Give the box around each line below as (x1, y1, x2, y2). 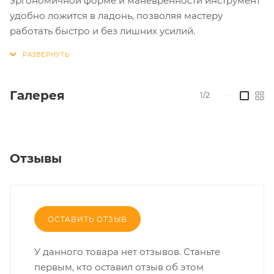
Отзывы (10, 150, 62, 166)
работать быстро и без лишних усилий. (10, 24, 195, 37)
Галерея (10, 87, 65, 103)
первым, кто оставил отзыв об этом (34, 261, 204, 273)
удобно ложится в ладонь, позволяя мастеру (10, 9, 223, 21)
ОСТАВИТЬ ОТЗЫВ (48, 214, 128, 224)
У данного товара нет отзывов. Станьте (34, 245, 220, 257)
